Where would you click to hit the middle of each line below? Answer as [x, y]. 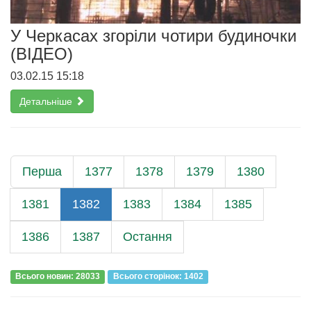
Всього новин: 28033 [58, 277]
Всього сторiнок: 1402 [158, 277]
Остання [148, 236]
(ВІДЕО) [42, 53]
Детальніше [47, 101]
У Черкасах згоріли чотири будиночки [153, 35]
